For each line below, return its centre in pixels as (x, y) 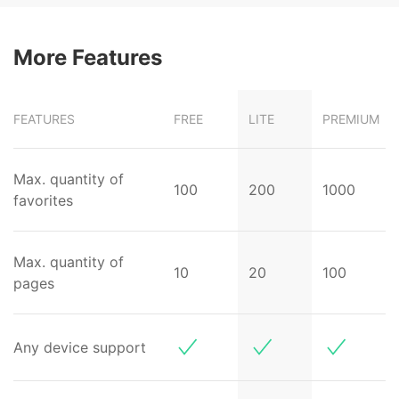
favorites (43, 200)
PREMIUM (351, 119)
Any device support (80, 347)
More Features (88, 57)
